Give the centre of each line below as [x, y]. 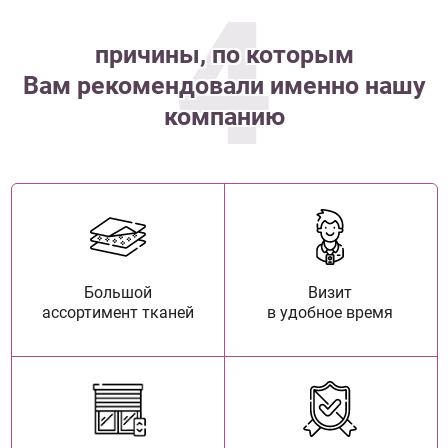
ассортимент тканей [117, 313]
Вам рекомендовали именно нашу [224, 85]
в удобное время [330, 313]
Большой [117, 293]
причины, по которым [224, 54]
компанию [224, 116]
